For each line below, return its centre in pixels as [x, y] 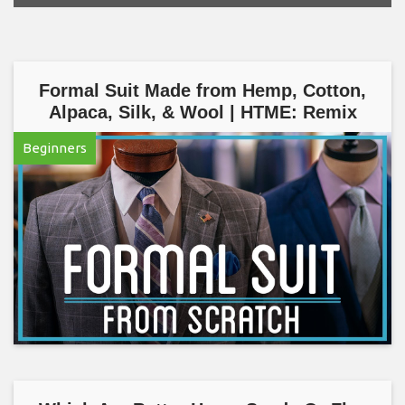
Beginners [55, 148]
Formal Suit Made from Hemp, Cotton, [202, 90]
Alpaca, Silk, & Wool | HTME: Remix [202, 112]
